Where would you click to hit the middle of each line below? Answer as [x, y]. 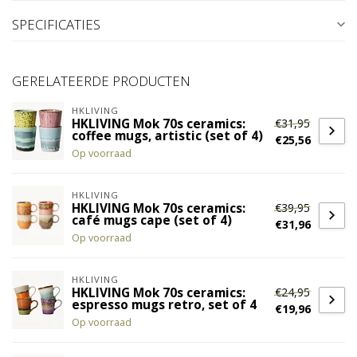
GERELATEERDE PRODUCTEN [101, 81]
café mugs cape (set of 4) [152, 221]
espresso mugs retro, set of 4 [164, 305]
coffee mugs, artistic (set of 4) [167, 136]
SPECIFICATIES [56, 25]
